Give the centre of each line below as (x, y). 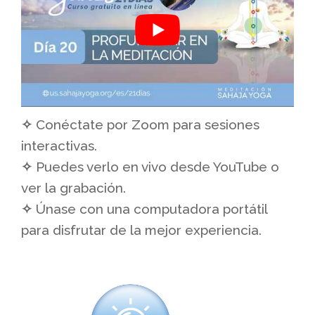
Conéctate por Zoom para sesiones (146, 124)
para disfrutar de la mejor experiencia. (141, 230)
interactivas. (59, 145)
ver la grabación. (73, 187)
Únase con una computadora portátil (150, 208)
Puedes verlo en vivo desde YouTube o (156, 166)
